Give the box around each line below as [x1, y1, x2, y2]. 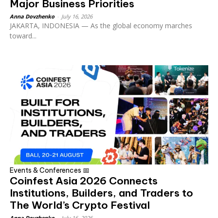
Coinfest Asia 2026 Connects [10, 174, 158, 187]
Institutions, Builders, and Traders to [10, 186, 193, 200]
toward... [10, 31, 36, 40]
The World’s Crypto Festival [10, 198, 150, 212]
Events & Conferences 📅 [10, 165, 90, 175]
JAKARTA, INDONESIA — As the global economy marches [10, 20, 192, 30]
